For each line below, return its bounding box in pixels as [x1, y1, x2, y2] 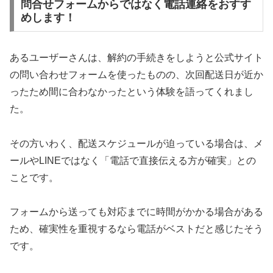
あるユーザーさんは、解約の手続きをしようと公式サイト [10, 52, 263, 63]
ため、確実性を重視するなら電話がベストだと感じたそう [10, 224, 263, 235]
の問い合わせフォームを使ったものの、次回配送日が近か [10, 69, 263, 80]
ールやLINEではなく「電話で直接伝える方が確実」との [10, 155, 256, 166]
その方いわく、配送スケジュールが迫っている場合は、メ [10, 138, 263, 149]
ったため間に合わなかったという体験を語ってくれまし [10, 86, 253, 97]
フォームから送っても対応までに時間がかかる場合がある [10, 207, 263, 218]
